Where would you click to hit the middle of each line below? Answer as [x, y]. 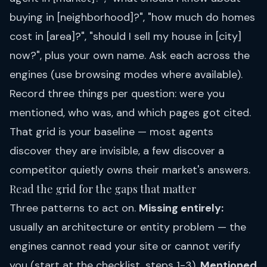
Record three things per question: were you [117, 94]
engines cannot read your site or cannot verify [125, 246]
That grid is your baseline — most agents [111, 132]
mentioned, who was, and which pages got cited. [130, 113]
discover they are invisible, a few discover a [117, 151]
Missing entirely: [181, 208]
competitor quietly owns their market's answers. [130, 170]
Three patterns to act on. [74, 208]
